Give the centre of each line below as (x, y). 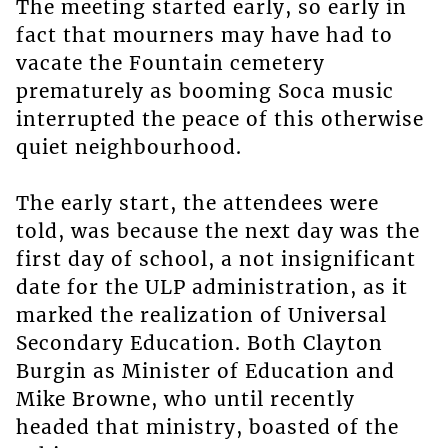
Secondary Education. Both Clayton (199, 343)
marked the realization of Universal (201, 315)
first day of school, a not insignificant (215, 259)
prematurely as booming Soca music (204, 91)
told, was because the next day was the (217, 231)
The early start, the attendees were (197, 203)
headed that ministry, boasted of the (207, 427)
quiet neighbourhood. (128, 147)
